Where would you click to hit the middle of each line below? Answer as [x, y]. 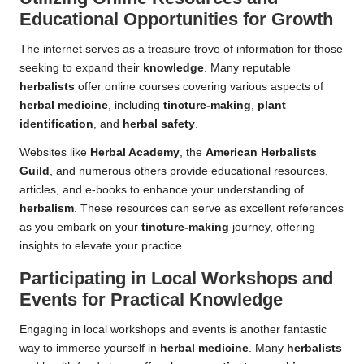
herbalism [47, 209]
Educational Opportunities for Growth [176, 19]
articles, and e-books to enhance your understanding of [162, 190]
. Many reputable [247, 68]
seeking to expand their [81, 68]
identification [56, 124]
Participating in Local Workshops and [176, 279]
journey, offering [272, 227]
